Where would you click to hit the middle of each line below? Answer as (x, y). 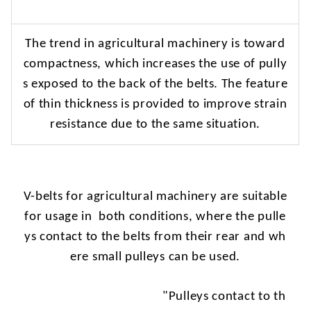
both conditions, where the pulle (192, 217)
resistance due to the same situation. (155, 124)
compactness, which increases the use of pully (155, 64)
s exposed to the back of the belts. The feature (155, 84)
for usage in (58, 217)
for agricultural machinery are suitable (175, 196)
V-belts (43, 196)
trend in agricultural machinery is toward (166, 44)
